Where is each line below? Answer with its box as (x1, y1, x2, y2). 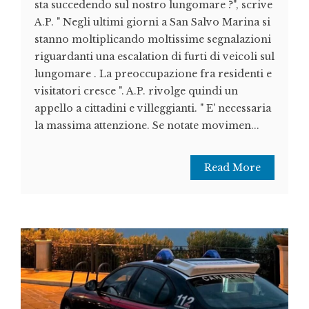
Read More (204, 161, 261, 175)
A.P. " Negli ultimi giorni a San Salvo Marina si (34, 16, 270, 29)
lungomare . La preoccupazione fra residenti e (34, 68, 272, 81)
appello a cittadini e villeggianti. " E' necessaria (34, 102, 271, 115)
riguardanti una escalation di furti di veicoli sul (34, 50, 275, 63)
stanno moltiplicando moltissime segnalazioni (34, 33, 271, 46)
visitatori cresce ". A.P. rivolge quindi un (34, 85, 238, 98)
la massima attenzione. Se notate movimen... (34, 119, 259, 132)
